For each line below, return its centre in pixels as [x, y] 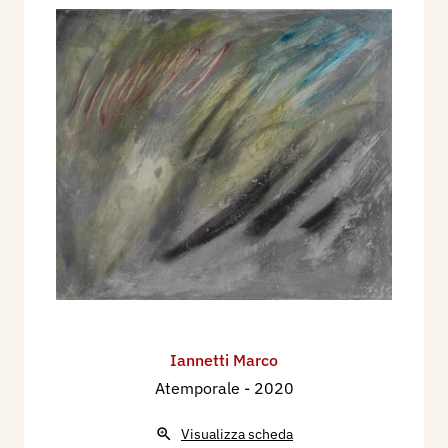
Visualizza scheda [237, 434]
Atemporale [199, 388]
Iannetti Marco [224, 360]
